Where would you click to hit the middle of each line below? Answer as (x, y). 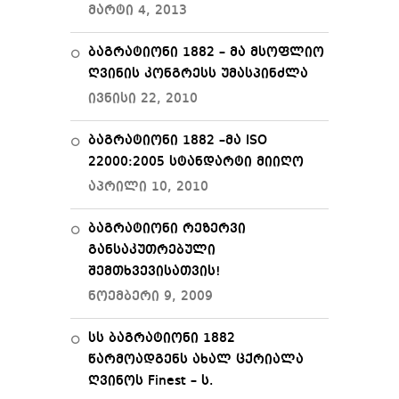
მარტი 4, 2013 (138, 11)
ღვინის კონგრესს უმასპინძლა (198, 74)
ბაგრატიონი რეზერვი (167, 229)
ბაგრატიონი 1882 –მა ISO (178, 141)
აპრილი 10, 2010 (148, 187)
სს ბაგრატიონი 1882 (162, 338)
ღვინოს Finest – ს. (151, 381)
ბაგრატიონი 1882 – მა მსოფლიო (206, 53)
